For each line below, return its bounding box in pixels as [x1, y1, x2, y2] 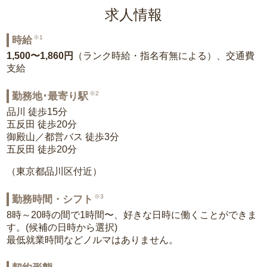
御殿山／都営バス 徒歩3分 [7, 132, 120, 142]
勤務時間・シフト [12, 194, 94, 205]
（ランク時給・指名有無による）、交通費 [73, 51, 255, 61]
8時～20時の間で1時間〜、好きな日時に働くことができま [7, 210, 257, 220]
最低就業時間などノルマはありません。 [7, 235, 179, 245]
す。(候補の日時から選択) [7, 222, 118, 232]
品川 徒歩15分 [7, 107, 68, 117]
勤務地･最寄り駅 [12, 91, 89, 102]
